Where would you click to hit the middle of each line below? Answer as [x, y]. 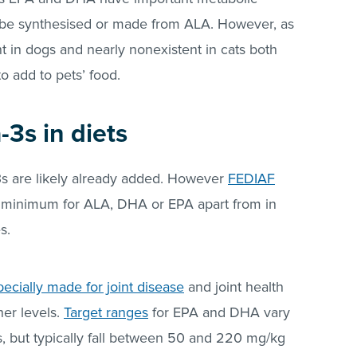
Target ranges [106, 313]
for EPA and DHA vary [219, 313]
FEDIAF [251, 179]
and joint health [234, 287]
